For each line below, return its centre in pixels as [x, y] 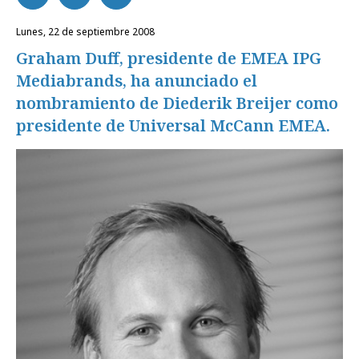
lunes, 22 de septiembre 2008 [88, 32]
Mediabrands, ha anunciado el [137, 81]
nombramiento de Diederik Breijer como [177, 103]
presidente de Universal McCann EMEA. [173, 125]
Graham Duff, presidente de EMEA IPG [169, 58]
